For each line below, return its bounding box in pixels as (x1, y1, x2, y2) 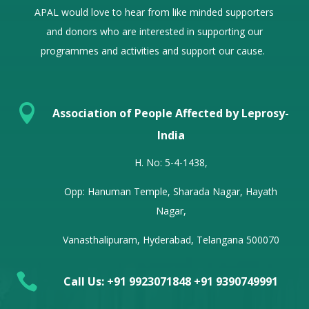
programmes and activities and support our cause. (41, 44, 268, 57)
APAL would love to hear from (34, 6, 173, 19)
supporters (223, 6, 275, 19)
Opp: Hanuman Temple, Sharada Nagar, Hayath (64, 185, 277, 198)
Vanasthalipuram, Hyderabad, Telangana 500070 (62, 233, 279, 246)
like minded (172, 6, 223, 19)
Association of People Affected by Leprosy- (52, 106, 289, 121)
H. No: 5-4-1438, (134, 156, 208, 169)
